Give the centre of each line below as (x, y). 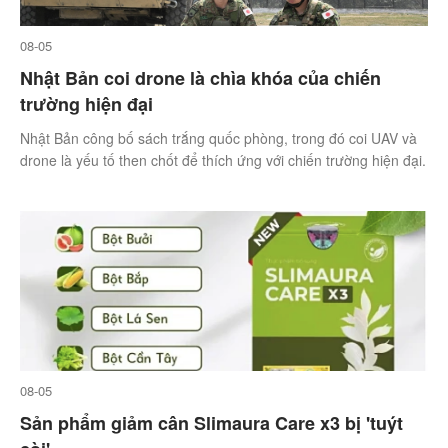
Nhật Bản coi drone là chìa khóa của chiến (200, 78)
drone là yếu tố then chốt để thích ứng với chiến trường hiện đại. (223, 160)
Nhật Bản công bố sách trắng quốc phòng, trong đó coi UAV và (218, 138)
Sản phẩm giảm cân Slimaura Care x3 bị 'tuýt (211, 423)
